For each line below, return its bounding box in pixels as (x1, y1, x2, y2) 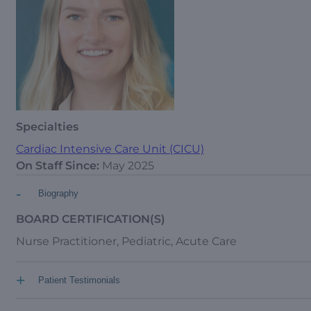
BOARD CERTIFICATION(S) (16, 212, 165, 226)
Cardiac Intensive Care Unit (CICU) (16, 142, 204, 155)
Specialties (16, 120, 78, 133)
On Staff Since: (16, 159, 102, 172)
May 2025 (102, 159, 154, 172)
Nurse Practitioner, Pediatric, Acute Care (16, 235, 237, 248)
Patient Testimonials (38, 275, 120, 285)
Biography (38, 188, 78, 199)
